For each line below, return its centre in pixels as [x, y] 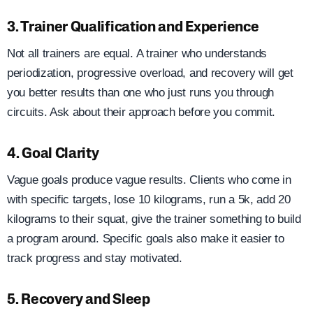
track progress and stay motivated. [95, 258]
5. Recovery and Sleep [79, 300]
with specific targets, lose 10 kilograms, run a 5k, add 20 [149, 199]
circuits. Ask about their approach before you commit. [141, 112]
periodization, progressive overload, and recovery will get [150, 73]
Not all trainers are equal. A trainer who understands [137, 54]
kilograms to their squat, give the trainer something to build [154, 219]
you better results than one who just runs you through [141, 93]
